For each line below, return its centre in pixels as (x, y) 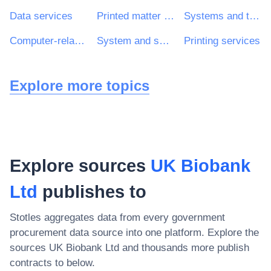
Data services (41, 16)
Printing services (222, 41)
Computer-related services (80, 41)
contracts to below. (52, 263)
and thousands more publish (184, 247)
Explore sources (80, 165)
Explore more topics (80, 85)
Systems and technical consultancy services (254, 16)
